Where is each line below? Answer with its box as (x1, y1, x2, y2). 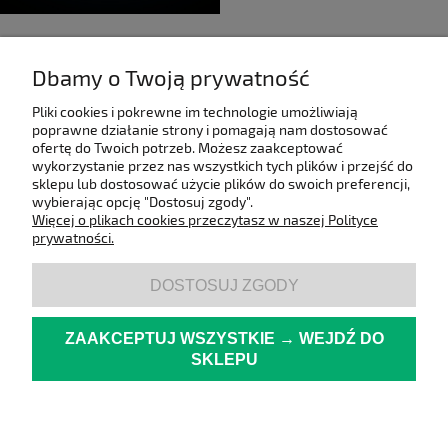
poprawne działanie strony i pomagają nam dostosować (32, 121, 388, 138)
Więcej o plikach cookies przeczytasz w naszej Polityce (32, 211, 378, 228)
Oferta (263, 361, 307, 379)
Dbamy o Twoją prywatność (32, 64, 310, 91)
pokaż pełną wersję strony (128, 418, 320, 438)
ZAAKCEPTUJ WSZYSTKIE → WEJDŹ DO (64, 329, 384, 347)
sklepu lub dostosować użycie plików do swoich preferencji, (32, 175, 410, 192)
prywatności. (32, 229, 114, 246)
